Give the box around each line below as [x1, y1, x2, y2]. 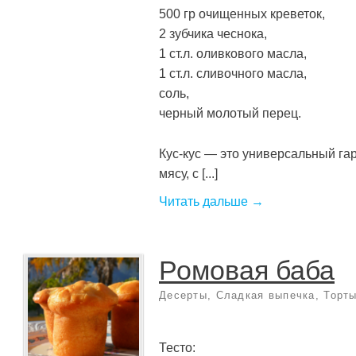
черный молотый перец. [159, 105, 301, 120]
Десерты [159, 289, 207, 302]
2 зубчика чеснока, [159, 25, 267, 41]
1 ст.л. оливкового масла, [159, 45, 307, 60]
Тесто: [159, 339, 195, 354]
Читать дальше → [159, 195, 264, 209]
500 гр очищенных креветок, [159, 6, 325, 21]
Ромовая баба [159, 256, 335, 286]
